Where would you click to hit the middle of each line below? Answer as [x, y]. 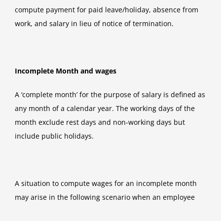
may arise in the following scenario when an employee [105, 197]
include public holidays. [54, 136]
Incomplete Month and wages [66, 71]
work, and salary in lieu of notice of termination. [94, 24]
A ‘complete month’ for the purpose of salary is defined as [110, 95]
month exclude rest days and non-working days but [100, 122]
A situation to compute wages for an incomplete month [106, 184]
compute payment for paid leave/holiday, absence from [107, 10]
